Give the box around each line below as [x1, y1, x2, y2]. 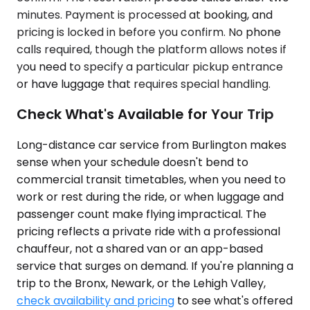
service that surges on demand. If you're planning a [17, 257, 293, 274]
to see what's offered [174, 292, 293, 309]
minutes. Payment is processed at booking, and [17, 6, 273, 23]
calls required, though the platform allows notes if [17, 41, 286, 57]
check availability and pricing [17, 292, 174, 309]
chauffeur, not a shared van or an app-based [17, 240, 263, 257]
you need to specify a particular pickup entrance [17, 58, 283, 75]
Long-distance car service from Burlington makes [17, 136, 286, 153]
